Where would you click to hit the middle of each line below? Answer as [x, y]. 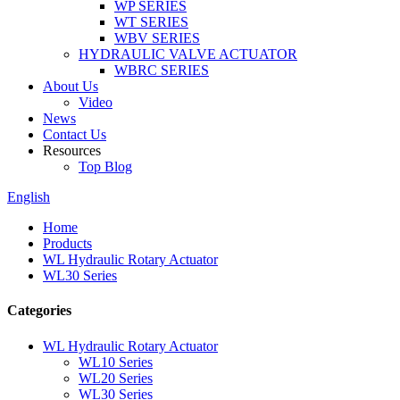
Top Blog [105, 167]
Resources [72, 150]
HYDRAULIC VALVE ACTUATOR [188, 54]
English [29, 197]
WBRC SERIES [162, 70]
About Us [71, 86]
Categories [39, 311]
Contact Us [75, 134]
